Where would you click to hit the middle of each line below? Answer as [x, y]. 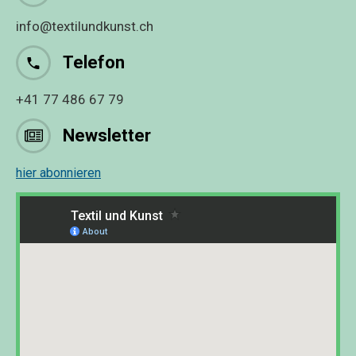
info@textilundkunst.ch [85, 26]
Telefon [94, 62]
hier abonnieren [58, 172]
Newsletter [107, 135]
